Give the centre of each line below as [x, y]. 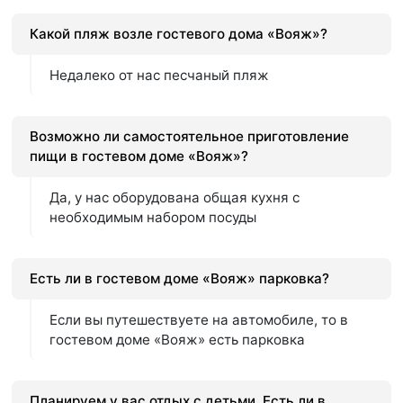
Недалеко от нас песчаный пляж [160, 76]
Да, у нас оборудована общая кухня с [175, 198]
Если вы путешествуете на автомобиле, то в [199, 320]
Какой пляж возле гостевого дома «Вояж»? [179, 34]
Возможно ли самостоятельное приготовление [190, 137]
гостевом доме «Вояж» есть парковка [178, 340]
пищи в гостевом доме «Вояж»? [139, 157]
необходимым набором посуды [153, 218]
